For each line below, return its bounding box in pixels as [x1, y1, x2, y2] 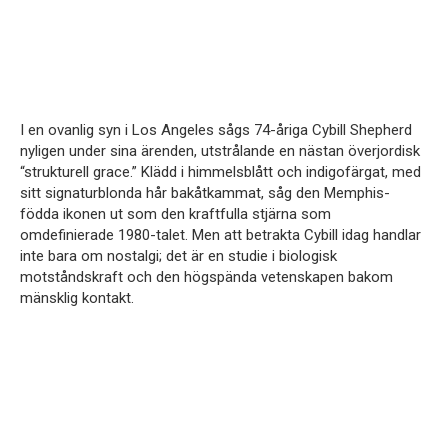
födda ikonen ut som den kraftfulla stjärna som [20, 205, 331, 224]
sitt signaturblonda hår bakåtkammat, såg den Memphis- [20, 184, 390, 203]
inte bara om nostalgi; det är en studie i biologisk [20, 247, 337, 266]
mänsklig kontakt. [20, 289, 134, 308]
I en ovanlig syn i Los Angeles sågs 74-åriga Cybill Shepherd [20, 121, 412, 140]
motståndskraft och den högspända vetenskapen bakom [20, 268, 393, 287]
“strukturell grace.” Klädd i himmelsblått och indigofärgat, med [20, 163, 421, 182]
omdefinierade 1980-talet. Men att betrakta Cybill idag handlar [20, 226, 421, 245]
